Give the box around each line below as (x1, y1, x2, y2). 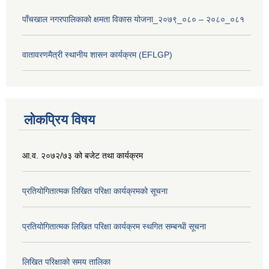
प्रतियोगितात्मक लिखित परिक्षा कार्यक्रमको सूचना (22, 186, 168, 196)
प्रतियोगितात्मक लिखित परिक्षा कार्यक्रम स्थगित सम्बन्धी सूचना (22, 221, 206, 231)
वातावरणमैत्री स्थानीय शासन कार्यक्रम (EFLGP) (22, 50, 172, 60)
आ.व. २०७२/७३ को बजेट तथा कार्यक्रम (22, 150, 143, 160)
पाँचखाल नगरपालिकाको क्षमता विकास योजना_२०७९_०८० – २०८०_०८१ (22, 14, 244, 25)
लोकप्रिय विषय (24, 112, 95, 127)
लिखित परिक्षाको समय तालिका (22, 256, 110, 267)
